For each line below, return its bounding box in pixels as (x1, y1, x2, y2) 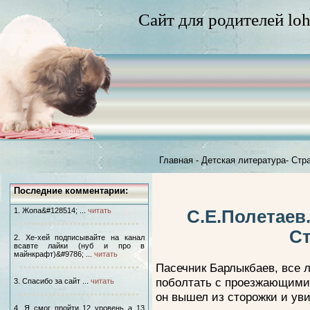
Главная (159, 155, 193, 165)
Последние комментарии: (13, 185, 128, 196)
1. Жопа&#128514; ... (13, 206, 88, 215)
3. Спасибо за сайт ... (13, 277, 91, 285)
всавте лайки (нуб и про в (13, 241, 145, 250)
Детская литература (201, 155, 286, 165)
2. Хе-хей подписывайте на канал (13, 233, 145, 241)
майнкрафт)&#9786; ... (13, 250, 94, 258)
